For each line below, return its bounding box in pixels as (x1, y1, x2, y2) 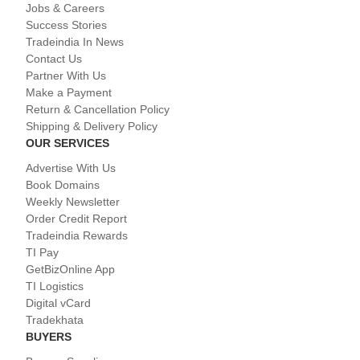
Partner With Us (26, 69, 106, 83)
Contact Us (26, 52, 82, 66)
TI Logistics (26, 280, 84, 293)
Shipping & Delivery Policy (26, 120, 157, 133)
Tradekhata (26, 313, 84, 327)
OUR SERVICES (26, 137, 109, 150)
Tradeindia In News (26, 35, 124, 49)
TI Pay (26, 246, 59, 260)
